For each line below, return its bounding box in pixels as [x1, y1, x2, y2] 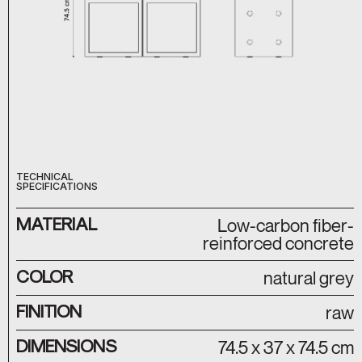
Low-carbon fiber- [217, 213, 354, 236]
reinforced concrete [203, 231, 354, 254]
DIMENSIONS [16, 333, 116, 356]
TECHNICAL [16, 170, 74, 183]
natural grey [263, 266, 354, 288]
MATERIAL [16, 211, 98, 234]
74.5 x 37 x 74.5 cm [218, 335, 354, 358]
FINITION [16, 298, 82, 321]
